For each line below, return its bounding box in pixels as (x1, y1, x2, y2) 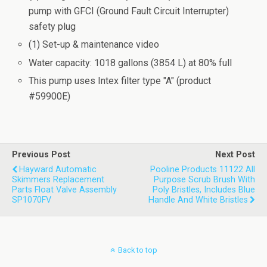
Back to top (117, 245, 157, 254)
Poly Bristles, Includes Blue (153, 184, 255, 195)
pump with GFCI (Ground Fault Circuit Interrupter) (29, 5, 229, 17)
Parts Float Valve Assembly (12, 184, 117, 195)
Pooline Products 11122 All (150, 164, 255, 175)
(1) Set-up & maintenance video (29, 39, 160, 51)
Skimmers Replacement (12, 174, 104, 185)
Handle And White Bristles (148, 194, 248, 205)
